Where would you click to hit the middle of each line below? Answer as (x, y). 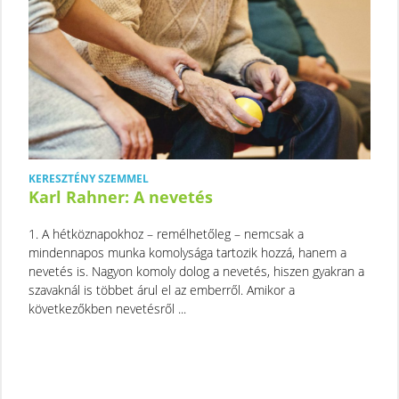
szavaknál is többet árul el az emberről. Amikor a (162, 289)
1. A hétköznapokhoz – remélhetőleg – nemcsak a (166, 233)
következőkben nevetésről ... (107, 308)
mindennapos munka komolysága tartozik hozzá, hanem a (187, 252)
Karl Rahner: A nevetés (121, 196)
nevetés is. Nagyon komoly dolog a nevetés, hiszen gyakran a (196, 271)
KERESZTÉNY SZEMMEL (89, 178)
